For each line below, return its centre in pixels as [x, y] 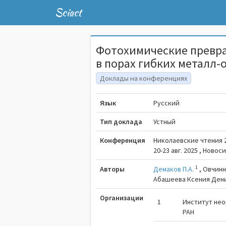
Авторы [112, 169]
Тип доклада [121, 122]
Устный [165, 122]
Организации [122, 198]
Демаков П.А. [174, 169]
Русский [167, 103]
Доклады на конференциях [144, 78]
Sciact [68, 12]
